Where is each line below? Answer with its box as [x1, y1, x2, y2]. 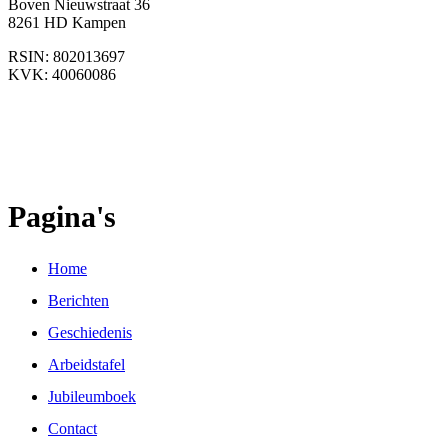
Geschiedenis [48, 323, 132, 341]
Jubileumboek [48, 387, 136, 405]
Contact [48, 419, 97, 437]
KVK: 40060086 [8, 66, 116, 84]
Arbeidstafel [48, 355, 125, 373]
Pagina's [8, 200, 116, 234]
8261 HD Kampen [8, 14, 126, 32]
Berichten [48, 291, 109, 309]
